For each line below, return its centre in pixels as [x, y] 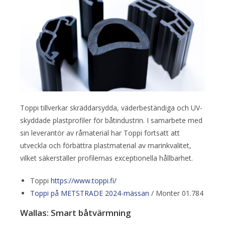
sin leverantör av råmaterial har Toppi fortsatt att [100, 133]
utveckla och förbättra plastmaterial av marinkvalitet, [106, 146]
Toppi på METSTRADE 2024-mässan [90, 193]
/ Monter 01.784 [176, 193]
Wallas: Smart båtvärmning [76, 213]
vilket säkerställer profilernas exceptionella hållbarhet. [106, 158]
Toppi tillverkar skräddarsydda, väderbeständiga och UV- [111, 108]
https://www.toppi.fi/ [84, 181]
